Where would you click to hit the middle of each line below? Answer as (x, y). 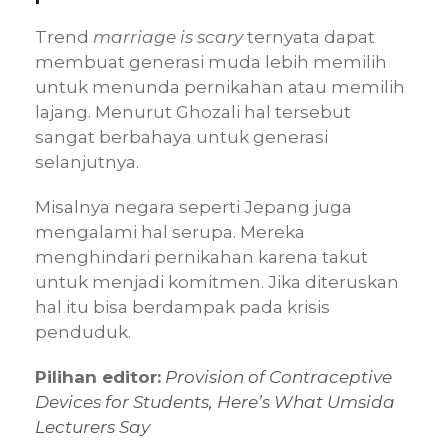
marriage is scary (170, 36)
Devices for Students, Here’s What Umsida (215, 401)
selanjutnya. (87, 161)
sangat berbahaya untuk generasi (181, 136)
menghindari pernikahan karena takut (201, 256)
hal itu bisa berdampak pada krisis (182, 306)
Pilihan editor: (98, 376)
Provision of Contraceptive (276, 376)
